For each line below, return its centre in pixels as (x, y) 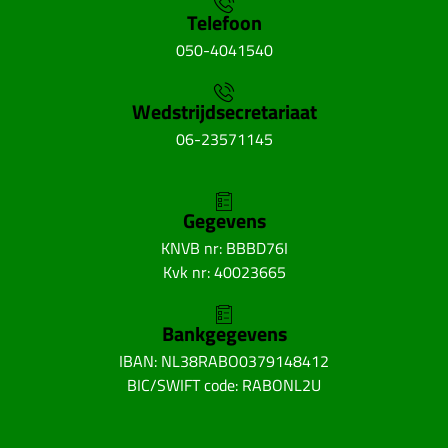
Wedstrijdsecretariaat (224, 111)
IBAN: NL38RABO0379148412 (224, 360)
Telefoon (224, 22)
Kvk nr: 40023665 (224, 271)
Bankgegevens (224, 333)
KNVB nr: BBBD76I (224, 247)
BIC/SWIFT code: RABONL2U (224, 384)
